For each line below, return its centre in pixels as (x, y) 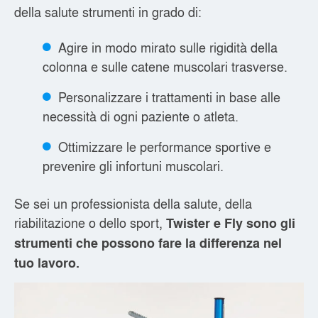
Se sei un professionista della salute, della (133, 203)
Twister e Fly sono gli (231, 223)
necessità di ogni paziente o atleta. (141, 115)
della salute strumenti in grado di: (108, 12)
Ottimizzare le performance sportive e (165, 146)
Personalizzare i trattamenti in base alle (169, 96)
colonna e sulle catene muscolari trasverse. (165, 66)
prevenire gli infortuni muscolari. (133, 165)
